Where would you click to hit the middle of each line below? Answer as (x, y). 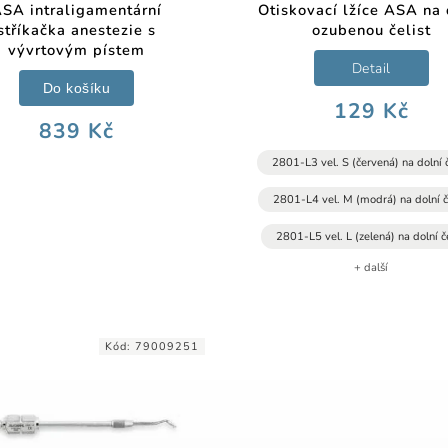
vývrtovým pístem (76, 50)
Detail (371, 68)
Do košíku (76, 87)
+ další (371, 268)
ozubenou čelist (371, 30)
